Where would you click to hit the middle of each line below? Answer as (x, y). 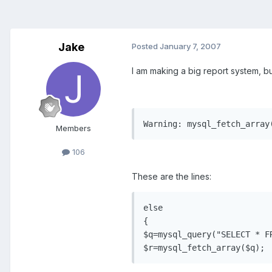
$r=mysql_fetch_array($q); (204, 248)
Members (73, 128)
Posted (146, 46)
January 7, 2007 (190, 46)
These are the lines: (172, 177)
